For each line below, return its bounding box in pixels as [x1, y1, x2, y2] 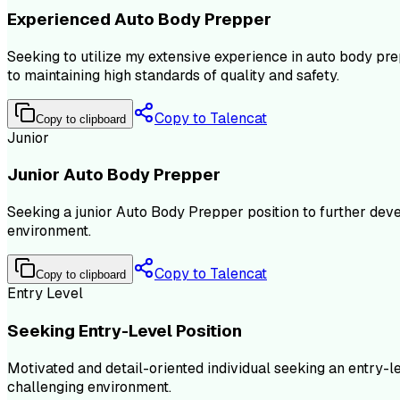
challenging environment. [7, 377, 171, 396]
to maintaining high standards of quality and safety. [7, 65, 339, 85]
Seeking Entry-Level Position [7, 319, 242, 342]
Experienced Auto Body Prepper [7, 8, 271, 31]
